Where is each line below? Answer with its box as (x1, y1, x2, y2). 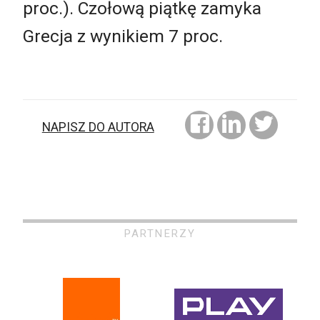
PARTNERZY (124, 227, 196, 241)
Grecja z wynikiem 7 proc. (23, 26, 223, 47)
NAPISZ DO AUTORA (41, 119, 154, 134)
